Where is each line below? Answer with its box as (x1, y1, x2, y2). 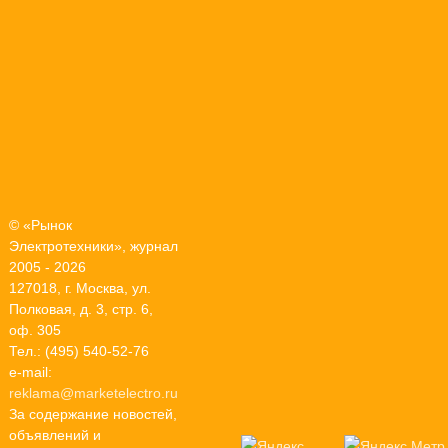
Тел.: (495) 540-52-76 (9, 343, 149, 359)
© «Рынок (9, 217, 72, 233)
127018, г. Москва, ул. (9, 280, 151, 296)
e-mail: (9, 364, 52, 380)
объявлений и (9, 427, 101, 443)
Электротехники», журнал (9, 238, 178, 254)
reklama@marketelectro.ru (9, 385, 178, 401)
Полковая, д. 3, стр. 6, (9, 301, 153, 317)
